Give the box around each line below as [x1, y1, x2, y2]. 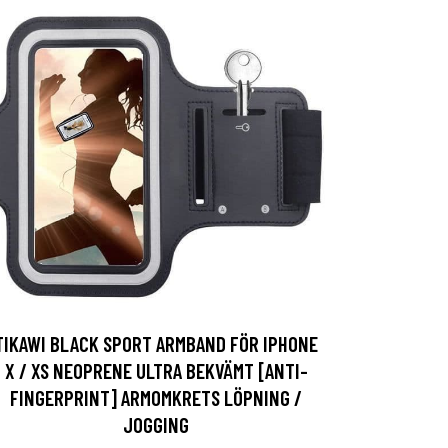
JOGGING [123, 412, 189, 437]
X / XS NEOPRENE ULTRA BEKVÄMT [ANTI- [4, 358, 308, 383]
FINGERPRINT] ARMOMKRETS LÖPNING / [10, 385, 302, 410]
